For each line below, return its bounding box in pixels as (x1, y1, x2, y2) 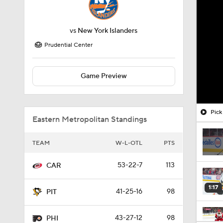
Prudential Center (44, 41, 93, 49)
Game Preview (80, 72, 127, 81)
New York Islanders (78, 26, 138, 35)
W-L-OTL (115, 139, 142, 147)
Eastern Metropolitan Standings (32, 114, 147, 124)
